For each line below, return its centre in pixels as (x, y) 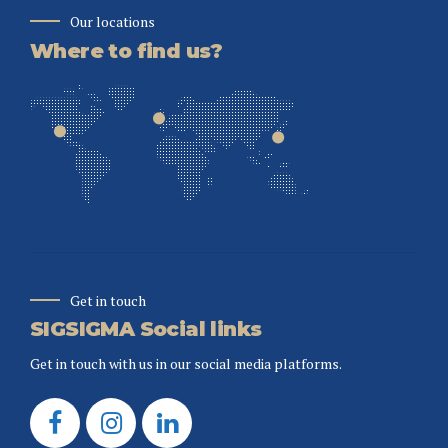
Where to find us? (126, 50)
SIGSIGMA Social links (146, 328)
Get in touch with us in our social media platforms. (186, 363)
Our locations (112, 22)
